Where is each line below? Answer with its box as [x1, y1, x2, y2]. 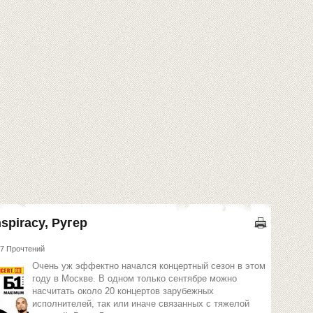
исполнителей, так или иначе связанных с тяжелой [32, 298, 249, 309]
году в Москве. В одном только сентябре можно [32, 273, 237, 284]
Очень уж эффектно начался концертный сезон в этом [32, 261, 265, 271]
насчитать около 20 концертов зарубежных [32, 286, 214, 296]
